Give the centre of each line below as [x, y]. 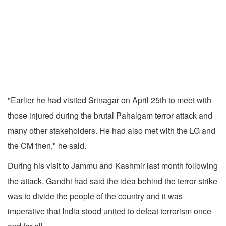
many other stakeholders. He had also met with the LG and [111, 131]
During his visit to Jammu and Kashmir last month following [113, 166]
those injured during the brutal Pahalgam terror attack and [110, 116]
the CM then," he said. [47, 146]
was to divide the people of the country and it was [95, 196]
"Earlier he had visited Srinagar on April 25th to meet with [109, 100]
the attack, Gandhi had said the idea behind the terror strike [112, 181]
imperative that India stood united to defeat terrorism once [109, 211]
